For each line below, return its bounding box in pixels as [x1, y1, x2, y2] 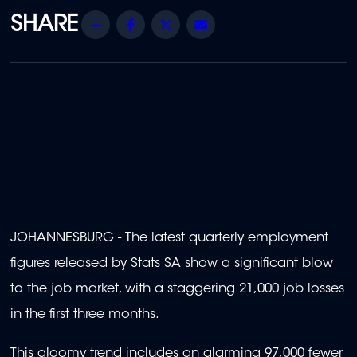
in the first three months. [10, 308, 159, 322]
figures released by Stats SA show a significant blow [10, 257, 333, 271]
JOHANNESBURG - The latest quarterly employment [10, 232, 328, 245]
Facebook [145, 18, 207, 31]
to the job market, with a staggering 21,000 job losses [10, 283, 344, 296]
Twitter [180, 18, 218, 31]
